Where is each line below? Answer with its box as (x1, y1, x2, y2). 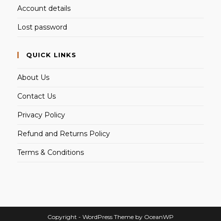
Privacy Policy (17, 110, 65, 119)
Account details (17, 3, 71, 13)
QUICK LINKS (26, 50, 76, 59)
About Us (17, 73, 49, 82)
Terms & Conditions (17, 147, 84, 157)
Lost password (17, 22, 67, 32)
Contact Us (17, 91, 56, 101)
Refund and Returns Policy (17, 129, 110, 138)
